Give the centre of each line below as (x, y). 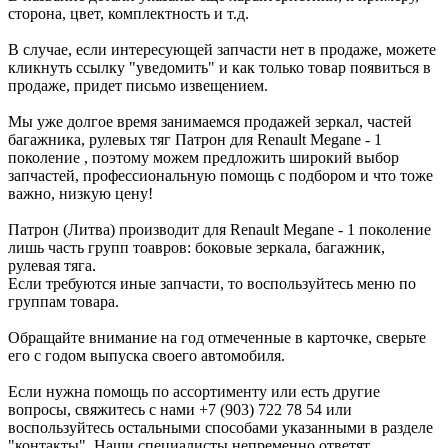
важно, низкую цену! (80, 193)
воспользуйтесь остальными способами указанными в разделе (220, 427)
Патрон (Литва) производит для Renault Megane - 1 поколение (219, 229)
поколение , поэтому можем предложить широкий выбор (203, 157)
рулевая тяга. (52, 265)
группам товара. (63, 301)
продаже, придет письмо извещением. (138, 85)
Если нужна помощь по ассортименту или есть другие (194, 391)
